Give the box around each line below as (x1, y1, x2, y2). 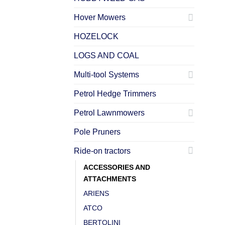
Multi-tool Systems (74, 70, 139, 79)
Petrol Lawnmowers (74, 108, 145, 117)
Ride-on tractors (74, 146, 131, 155)
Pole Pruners (74, 127, 121, 136)
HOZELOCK (74, 32, 119, 41)
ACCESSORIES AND (83, 163, 150, 171)
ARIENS (83, 189, 109, 197)
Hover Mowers (74, 13, 126, 22)
